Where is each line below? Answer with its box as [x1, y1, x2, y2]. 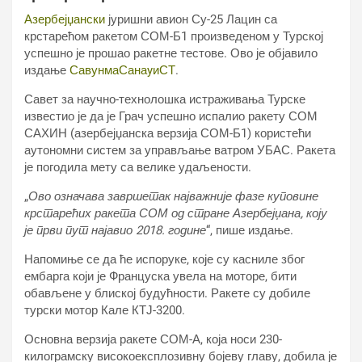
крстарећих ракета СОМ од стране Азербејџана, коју [24, 206, 327, 221]
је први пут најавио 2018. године [24, 223, 206, 238]
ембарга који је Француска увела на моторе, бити [24, 269, 297, 284]
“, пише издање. [206, 223, 293, 238]
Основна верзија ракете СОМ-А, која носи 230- [24, 332, 282, 347]
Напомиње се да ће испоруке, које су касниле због [24, 252, 305, 267]
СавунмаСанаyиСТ [69, 63, 175, 78]
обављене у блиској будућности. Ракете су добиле [24, 286, 310, 301]
